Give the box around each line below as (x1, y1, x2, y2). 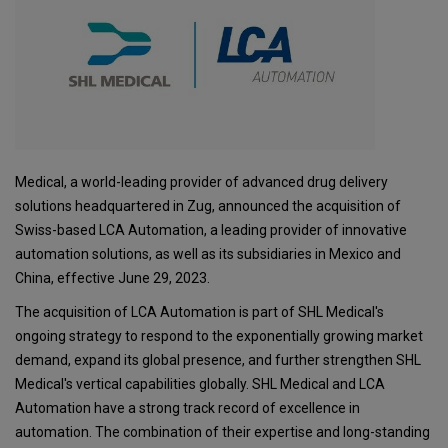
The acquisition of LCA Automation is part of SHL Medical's (15, 303, 384, 320)
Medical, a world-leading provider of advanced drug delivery (15, 173, 388, 190)
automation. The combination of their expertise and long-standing (15, 423, 430, 440)
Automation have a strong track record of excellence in (15, 399, 360, 416)
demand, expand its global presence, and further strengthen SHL (15, 351, 421, 368)
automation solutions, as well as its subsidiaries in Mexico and (15, 245, 401, 262)
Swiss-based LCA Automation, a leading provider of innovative (15, 221, 407, 238)
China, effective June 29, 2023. (15, 269, 210, 286)
